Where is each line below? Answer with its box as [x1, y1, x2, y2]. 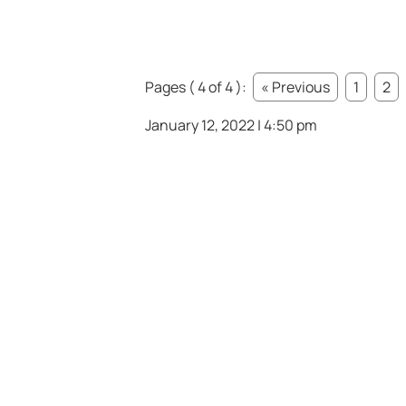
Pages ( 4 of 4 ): [145, 77, 249, 98]
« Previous [261, 77, 330, 98]
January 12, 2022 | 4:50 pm [145, 115, 317, 136]
